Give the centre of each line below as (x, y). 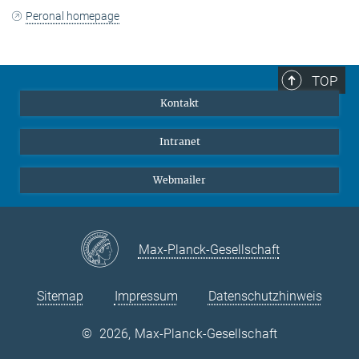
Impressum (146, 296)
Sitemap (61, 296)
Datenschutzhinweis (265, 296)
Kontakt (179, 103)
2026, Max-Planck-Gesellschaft (188, 333)
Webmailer (179, 179)
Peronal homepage (73, 16)
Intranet (179, 141)
